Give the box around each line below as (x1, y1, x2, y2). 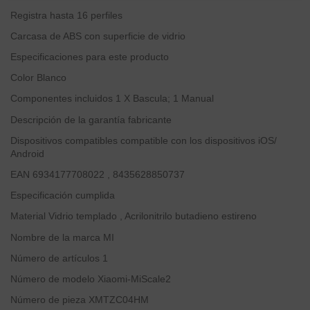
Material (10, 210, 46, 222)
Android (10, 147, 44, 159)
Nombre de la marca (10, 231, 100, 243)
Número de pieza (10, 294, 86, 306)
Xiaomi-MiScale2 (98, 273, 171, 284)
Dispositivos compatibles (10, 134, 118, 146)
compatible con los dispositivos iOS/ (120, 134, 277, 146)
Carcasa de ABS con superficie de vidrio (10, 30, 185, 42)
